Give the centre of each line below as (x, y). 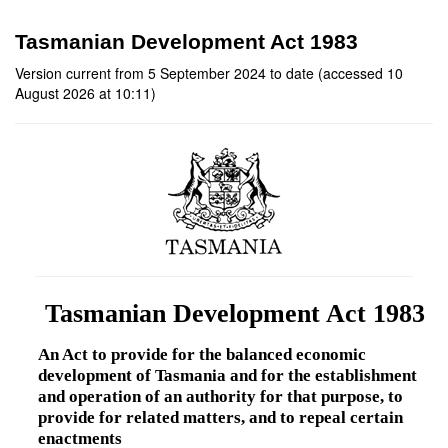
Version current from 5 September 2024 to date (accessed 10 (209, 73)
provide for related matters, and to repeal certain (220, 418)
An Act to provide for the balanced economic (201, 355)
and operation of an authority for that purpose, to (220, 397)
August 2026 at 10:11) (85, 93)
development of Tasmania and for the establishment (227, 376)
